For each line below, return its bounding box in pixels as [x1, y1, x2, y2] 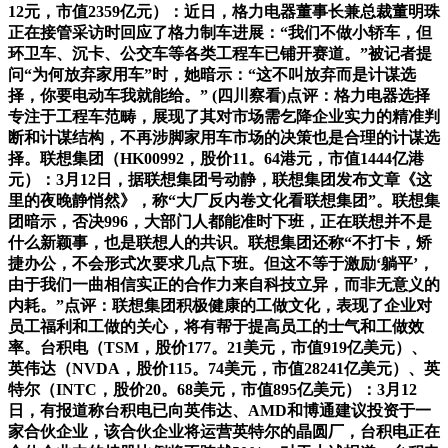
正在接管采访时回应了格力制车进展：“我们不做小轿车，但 [8, 24, 432, 42]
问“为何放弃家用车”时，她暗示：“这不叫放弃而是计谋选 [8, 66, 416, 84]
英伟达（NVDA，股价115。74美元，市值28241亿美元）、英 [8, 360, 440, 378]
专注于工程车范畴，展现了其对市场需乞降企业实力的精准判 [8, 108, 440, 126]
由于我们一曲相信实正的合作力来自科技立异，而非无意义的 [8, 276, 440, 294]
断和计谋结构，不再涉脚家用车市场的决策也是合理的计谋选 [8, 129, 440, 147]
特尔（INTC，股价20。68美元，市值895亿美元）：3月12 [8, 381, 417, 399]
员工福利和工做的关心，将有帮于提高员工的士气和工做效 [8, 318, 424, 336]
